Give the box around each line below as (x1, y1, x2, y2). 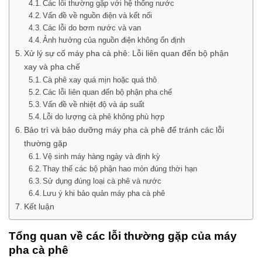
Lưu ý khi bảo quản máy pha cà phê (43, 188, 166, 198)
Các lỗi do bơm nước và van (43, 23, 142, 32)
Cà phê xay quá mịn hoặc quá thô (43, 75, 157, 84)
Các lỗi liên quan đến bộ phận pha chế (43, 87, 173, 96)
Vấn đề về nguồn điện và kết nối (43, 11, 153, 20)
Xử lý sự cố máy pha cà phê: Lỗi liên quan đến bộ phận (23, 48, 229, 58)
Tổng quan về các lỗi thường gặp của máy (9, 229, 237, 242)
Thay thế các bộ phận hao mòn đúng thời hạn (43, 164, 198, 173)
